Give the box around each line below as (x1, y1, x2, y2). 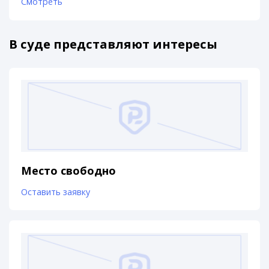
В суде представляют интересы (9, 35, 217, 53)
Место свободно (21, 163, 116, 178)
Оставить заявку (21, 186, 91, 198)
